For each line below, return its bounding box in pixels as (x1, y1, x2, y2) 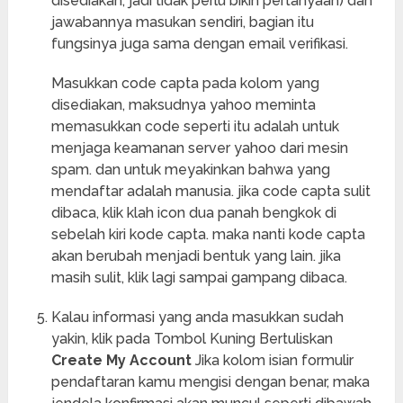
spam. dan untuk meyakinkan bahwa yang (50, 161, 330, 179)
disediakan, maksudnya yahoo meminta (50, 96, 316, 114)
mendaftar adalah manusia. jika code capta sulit (50, 183, 371, 201)
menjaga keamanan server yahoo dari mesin (50, 139, 348, 157)
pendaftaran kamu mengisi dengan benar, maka (50, 373, 370, 391)
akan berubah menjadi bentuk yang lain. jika (50, 247, 341, 265)
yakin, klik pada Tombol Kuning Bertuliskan (50, 330, 333, 348)
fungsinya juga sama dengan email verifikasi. (50, 35, 348, 53)
